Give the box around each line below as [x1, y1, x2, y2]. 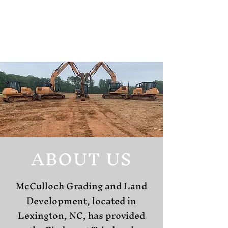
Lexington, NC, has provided [18, 205, 145, 226]
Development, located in [26, 190, 136, 211]
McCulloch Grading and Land [16, 176, 147, 196]
